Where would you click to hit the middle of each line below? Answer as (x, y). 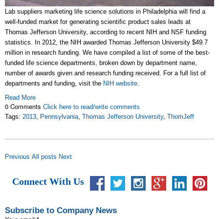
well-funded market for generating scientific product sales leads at (98, 22)
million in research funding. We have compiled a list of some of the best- (107, 52)
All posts (44, 156)
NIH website (120, 83)
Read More (20, 97)
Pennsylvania (59, 116)
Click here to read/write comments (91, 107)
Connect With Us (48, 182)
